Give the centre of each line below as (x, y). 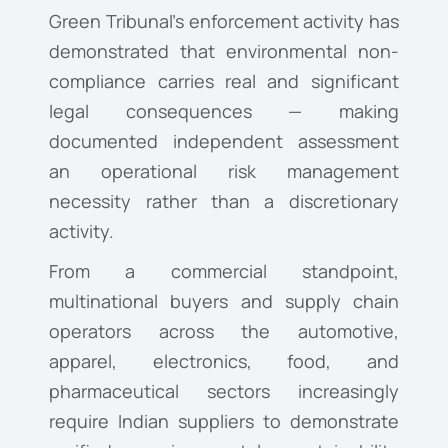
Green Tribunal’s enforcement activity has (224, 21)
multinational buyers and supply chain (224, 301)
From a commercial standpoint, (224, 271)
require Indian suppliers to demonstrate (224, 421)
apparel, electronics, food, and (224, 361)
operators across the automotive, (224, 331)
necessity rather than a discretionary (224, 201)
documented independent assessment (224, 141)
